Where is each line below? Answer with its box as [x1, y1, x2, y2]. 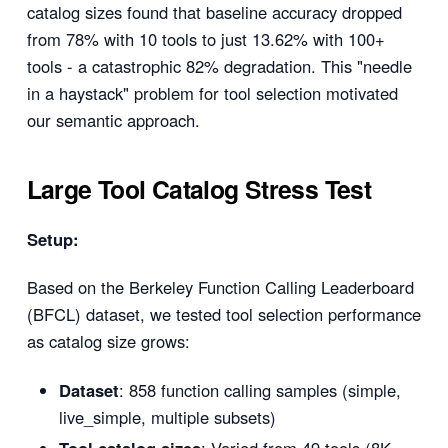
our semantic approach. [26, 107, 200, 132]
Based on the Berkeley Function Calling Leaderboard [26, 275, 414, 300]
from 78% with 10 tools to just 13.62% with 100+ [26, 26, 385, 51]
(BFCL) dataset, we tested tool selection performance [26, 302, 421, 327]
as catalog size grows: [26, 329, 190, 354]
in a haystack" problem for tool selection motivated [26, 80, 398, 105]
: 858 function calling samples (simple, [118, 378, 401, 403]
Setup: [26, 226, 79, 251]
